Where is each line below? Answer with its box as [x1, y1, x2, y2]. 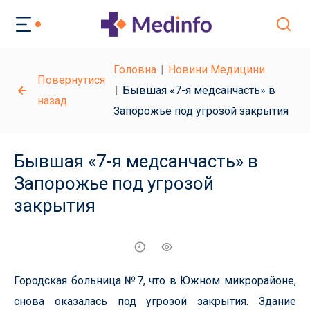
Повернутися [37, 73, 105, 86]
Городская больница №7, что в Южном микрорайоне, [14, 274, 296, 287]
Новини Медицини [168, 63, 265, 76]
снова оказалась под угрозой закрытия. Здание [14, 295, 296, 308]
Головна [113, 63, 156, 76]
